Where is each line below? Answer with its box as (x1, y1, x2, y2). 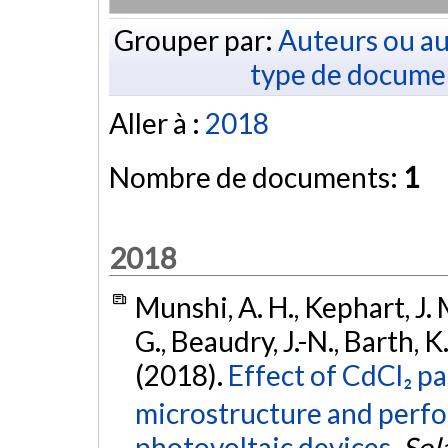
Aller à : (109, 106, 205, 141)
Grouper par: (113, 22, 278, 57)
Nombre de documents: (109, 160, 403, 195)
